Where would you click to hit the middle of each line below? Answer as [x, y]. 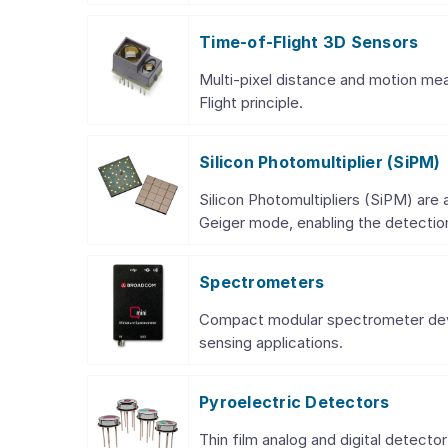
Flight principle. [251, 102]
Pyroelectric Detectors [294, 402]
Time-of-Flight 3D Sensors [309, 42]
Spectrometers [262, 282]
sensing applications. [271, 342]
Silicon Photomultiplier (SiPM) [320, 162]
